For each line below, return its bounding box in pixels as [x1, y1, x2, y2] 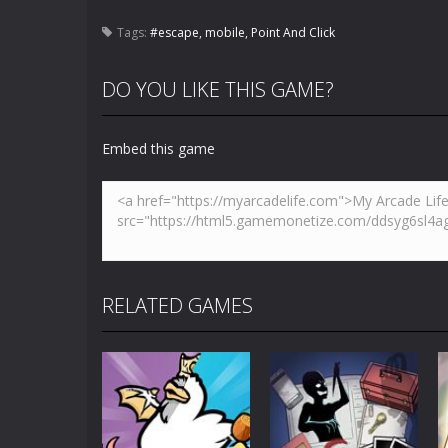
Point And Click [251, 24, 335, 41]
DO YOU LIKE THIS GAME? [102, 76, 334, 103]
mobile [205, 24, 245, 41]
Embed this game [102, 139, 215, 158]
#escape [150, 24, 199, 41]
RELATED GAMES [102, 292, 253, 319]
